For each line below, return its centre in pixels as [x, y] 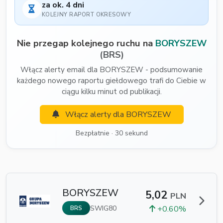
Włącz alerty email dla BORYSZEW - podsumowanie [111, 70]
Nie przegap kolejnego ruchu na [86, 43]
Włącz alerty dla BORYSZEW [117, 115]
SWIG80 [103, 208]
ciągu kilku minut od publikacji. [111, 92]
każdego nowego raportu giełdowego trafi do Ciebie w [111, 81]
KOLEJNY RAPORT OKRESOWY [86, 15]
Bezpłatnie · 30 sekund [111, 133]
